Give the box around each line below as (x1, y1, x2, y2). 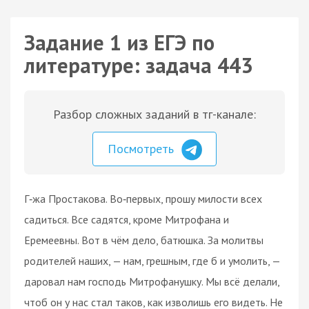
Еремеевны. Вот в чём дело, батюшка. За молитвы (24, 232, 263, 247)
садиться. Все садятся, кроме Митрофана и (24, 212, 229, 226)
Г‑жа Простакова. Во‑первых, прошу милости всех (24, 191, 262, 206)
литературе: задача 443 (24, 52, 252, 79)
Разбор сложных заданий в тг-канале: (53, 106, 256, 122)
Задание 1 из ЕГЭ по (24, 29, 215, 56)
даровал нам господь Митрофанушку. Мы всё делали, (24, 274, 279, 288)
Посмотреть (108, 141, 177, 157)
